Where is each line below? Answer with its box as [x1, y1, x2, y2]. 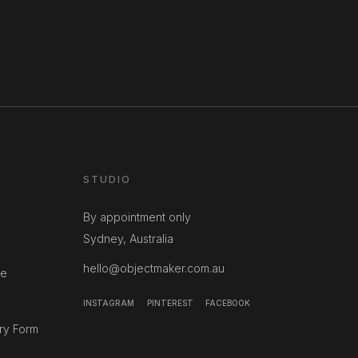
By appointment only [82, 210, 191, 225]
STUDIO [82, 173, 131, 186]
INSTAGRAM [82, 297, 134, 308]
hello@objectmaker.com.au [82, 261, 225, 275]
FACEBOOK [205, 297, 251, 308]
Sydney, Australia [82, 232, 173, 246]
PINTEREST [146, 297, 193, 308]
